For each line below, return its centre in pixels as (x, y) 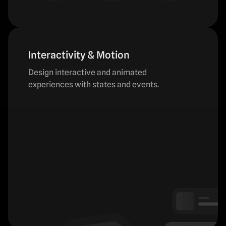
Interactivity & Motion (79, 55)
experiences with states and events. (94, 84)
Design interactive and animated (88, 72)
